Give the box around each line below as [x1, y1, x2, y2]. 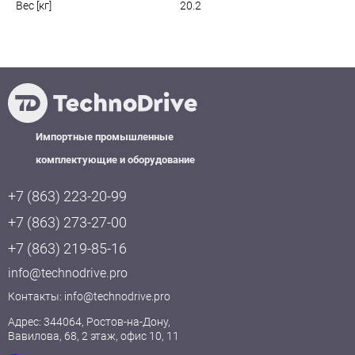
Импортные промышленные [36, 131, 174, 143]
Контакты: [8, 290, 64, 303]
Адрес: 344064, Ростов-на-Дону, [8, 315, 170, 329]
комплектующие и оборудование [36, 154, 195, 166]
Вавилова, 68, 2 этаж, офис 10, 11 [8, 330, 179, 343]
